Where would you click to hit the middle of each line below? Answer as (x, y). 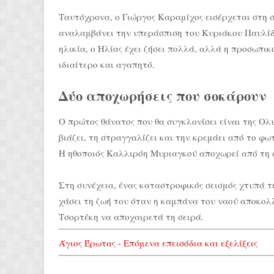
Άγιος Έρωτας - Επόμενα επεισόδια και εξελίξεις (158, 243)
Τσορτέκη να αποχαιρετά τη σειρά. (131, 216)
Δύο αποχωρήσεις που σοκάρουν (162, 95)
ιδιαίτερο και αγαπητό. (107, 64)
